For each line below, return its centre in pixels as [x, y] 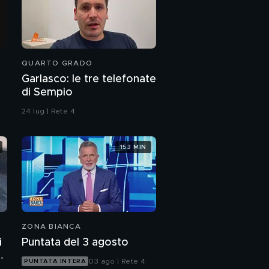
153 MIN [133, 147]
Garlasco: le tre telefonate [89, 80]
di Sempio [47, 93]
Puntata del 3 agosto [75, 243]
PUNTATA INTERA [55, 261]
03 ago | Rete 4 [117, 261]
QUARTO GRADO [57, 63]
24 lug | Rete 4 [48, 111]
